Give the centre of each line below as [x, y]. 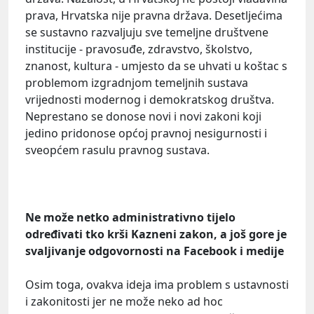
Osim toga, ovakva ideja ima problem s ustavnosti [157, 285]
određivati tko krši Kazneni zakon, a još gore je [156, 234]
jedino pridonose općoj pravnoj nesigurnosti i [146, 134]
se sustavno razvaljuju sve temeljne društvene [147, 33]
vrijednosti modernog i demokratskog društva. [150, 100]
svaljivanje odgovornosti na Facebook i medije [155, 251]
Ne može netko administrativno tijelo [130, 218]
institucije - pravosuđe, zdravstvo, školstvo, [139, 49]
